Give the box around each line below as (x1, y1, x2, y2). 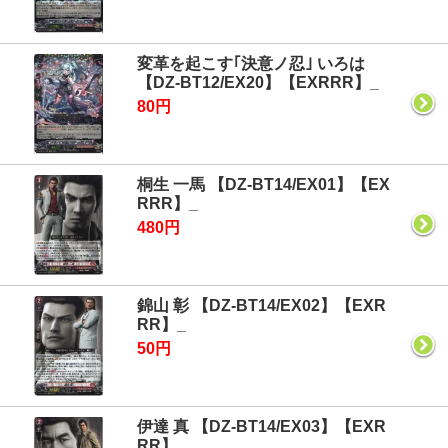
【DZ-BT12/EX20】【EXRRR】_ (137, 74, 379, 91)
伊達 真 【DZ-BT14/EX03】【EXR (137, 418, 386, 435)
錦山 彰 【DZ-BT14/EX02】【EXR (137, 297, 386, 314)
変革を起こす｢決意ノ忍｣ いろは (137, 55, 365, 72)
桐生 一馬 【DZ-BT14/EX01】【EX (137, 176, 390, 193)
